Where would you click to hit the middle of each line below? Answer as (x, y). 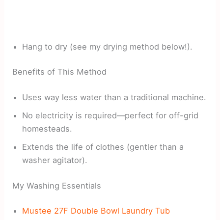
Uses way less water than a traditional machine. (114, 97)
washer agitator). (55, 160)
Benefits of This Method (60, 72)
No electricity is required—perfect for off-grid (110, 115)
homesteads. (47, 128)
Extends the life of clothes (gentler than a (103, 147)
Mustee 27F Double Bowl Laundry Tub (96, 211)
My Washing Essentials (57, 185)
